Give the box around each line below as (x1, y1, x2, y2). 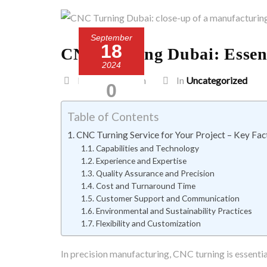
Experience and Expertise (95, 156, 187, 166)
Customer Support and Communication (95, 193, 240, 203)
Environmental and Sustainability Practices (95, 206, 252, 216)
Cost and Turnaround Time (95, 181, 197, 191)
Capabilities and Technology (95, 143, 199, 153)
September (91, 33, 132, 42)
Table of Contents (67, 110, 159, 124)
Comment (93, 100, 130, 109)
